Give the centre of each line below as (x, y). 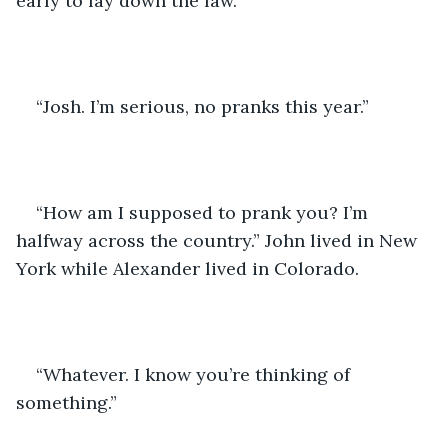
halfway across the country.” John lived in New (219, 240)
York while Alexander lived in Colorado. (187, 268)
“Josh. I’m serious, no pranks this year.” (202, 106)
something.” (66, 402)
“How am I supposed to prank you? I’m (204, 212)
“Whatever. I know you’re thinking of (195, 374)
